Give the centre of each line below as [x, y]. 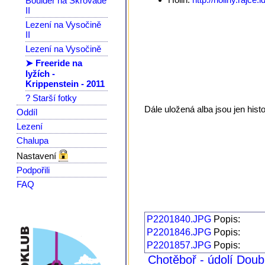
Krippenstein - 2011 [65, 83]
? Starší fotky [51, 98]
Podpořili [33, 170]
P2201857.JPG [179, 245]
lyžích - [40, 73]
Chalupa [33, 140]
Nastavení [38, 156]
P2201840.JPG [179, 219]
